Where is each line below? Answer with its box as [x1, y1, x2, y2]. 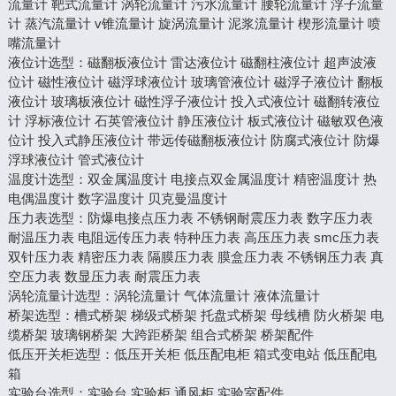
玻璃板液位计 [50, 94, 131, 109]
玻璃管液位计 [190, 74, 270, 89]
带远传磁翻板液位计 [147, 133, 267, 148]
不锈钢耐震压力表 [196, 210, 303, 225]
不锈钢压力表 [286, 249, 367, 264]
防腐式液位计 [270, 133, 350, 148]
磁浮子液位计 [273, 74, 354, 89]
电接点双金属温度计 [170, 171, 290, 187]
